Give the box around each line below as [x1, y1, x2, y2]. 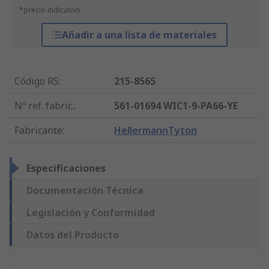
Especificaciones [26, 162, 106, 175]
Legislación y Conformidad [26, 206, 155, 220]
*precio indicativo [19, 5, 80, 16]
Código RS [14, 74, 59, 88]
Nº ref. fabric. [14, 99, 74, 113]
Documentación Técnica [26, 184, 144, 198]
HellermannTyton [114, 124, 198, 138]
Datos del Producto [26, 228, 119, 242]
